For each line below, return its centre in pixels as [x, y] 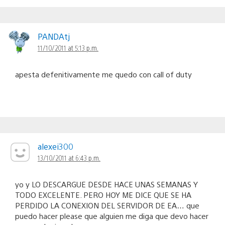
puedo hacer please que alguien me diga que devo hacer [112, 216]
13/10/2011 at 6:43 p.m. [69, 158]
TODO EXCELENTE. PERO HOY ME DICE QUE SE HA [103, 195]
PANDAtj [54, 37]
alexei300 [55, 147]
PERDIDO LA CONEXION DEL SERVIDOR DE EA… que [107, 205]
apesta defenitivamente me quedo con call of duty [103, 74]
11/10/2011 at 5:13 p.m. [68, 48]
